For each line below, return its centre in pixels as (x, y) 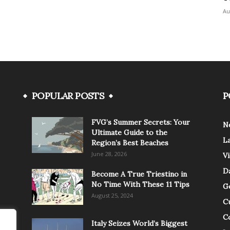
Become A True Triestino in (139, 174)
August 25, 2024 (112, 195)
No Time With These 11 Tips (140, 184)
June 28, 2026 (109, 154)
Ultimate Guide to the (129, 132)
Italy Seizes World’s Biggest (139, 223)
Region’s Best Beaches (130, 143)
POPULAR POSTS (68, 96)
